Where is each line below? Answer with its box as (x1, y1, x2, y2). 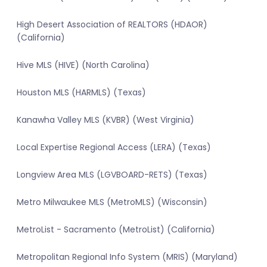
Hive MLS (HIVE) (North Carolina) (17, 59, 150, 72)
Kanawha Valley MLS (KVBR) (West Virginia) (17, 114, 194, 126)
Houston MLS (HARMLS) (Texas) (17, 86, 146, 99)
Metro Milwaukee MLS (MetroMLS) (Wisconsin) (17, 196, 207, 209)
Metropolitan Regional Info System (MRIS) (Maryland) (17, 251, 238, 263)
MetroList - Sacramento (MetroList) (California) (17, 223, 215, 236)
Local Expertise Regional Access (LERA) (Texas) (17, 141, 211, 154)
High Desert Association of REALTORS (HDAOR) (17, 18, 207, 31)
